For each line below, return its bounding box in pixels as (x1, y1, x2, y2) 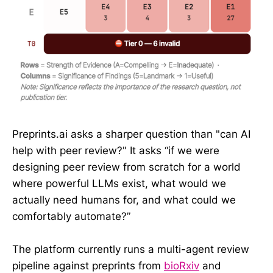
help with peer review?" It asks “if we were (12, 144, 219, 157)
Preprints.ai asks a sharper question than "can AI (12, 127, 250, 140)
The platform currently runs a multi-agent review (12, 243, 249, 256)
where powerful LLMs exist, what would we (12, 177, 226, 190)
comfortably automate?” (12, 210, 130, 222)
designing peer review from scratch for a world (12, 160, 241, 173)
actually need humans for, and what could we (12, 193, 236, 206)
